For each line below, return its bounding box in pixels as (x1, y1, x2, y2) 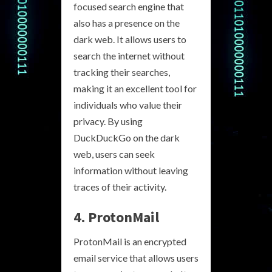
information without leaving (73, 165, 188, 176)
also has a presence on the (73, 17, 180, 29)
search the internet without (73, 50, 185, 61)
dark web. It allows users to (73, 33, 186, 45)
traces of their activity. (73, 181, 166, 192)
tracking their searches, (73, 66, 170, 78)
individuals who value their (73, 99, 182, 110)
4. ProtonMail (73, 208, 159, 226)
